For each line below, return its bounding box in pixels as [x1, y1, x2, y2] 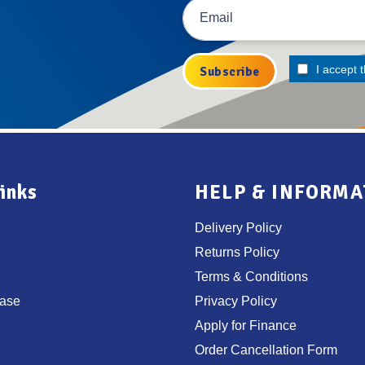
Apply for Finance [195, 319, 297, 333]
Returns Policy [195, 245, 279, 260]
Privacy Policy [195, 294, 277, 309]
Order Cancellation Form [195, 343, 337, 358]
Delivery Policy [195, 221, 282, 235]
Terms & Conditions [195, 270, 308, 284]
